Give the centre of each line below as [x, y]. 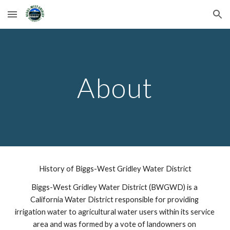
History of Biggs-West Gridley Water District [115, 169]
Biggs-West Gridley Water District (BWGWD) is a [114, 187]
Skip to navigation [190, 19]
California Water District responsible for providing [114, 199]
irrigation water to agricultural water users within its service [115, 212]
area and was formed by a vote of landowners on [114, 224]
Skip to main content [45, 19]
